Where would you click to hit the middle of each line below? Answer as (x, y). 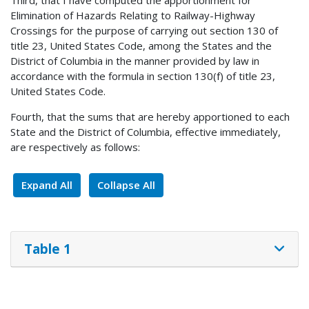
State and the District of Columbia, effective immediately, (146, 132)
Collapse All (126, 185)
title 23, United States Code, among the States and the (141, 46)
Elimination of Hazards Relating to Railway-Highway (133, 16)
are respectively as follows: (75, 147)
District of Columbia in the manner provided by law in (135, 61)
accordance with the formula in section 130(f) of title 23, (143, 76)
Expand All (47, 185)
